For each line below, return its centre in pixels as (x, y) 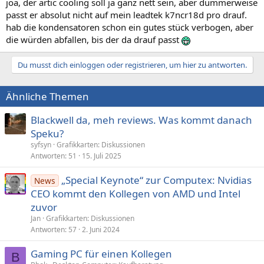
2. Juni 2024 (101, 230)
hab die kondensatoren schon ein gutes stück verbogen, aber (130, 27)
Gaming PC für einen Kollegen (101, 254)
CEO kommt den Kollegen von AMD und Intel (136, 194)
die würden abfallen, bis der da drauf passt (94, 39)
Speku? (47, 133)
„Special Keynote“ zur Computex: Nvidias (156, 180)
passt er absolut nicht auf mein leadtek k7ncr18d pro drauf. (126, 15)
